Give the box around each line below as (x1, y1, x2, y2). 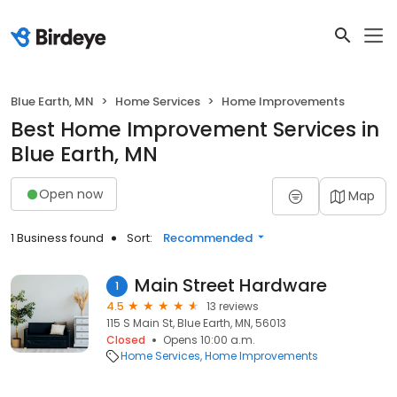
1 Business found (11, 230, 104, 246)
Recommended (163, 230, 253, 246)
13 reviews (206, 299, 259, 314)
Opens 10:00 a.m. (163, 332, 255, 347)
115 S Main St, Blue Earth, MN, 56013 (106, 315, 286, 331)
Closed (106, 332, 145, 347)
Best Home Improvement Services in (11, 115, 379, 144)
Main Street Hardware (135, 273, 327, 298)
